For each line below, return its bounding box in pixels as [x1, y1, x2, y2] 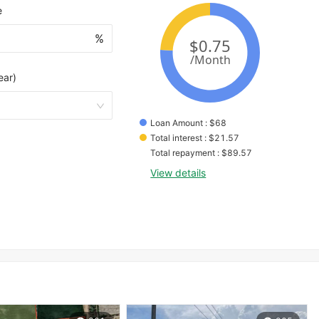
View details [150, 167, 206, 179]
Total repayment [150, 147, 216, 159]
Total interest [150, 132, 203, 144]
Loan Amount [150, 117, 204, 129]
